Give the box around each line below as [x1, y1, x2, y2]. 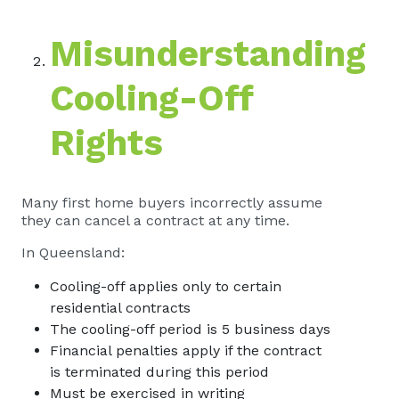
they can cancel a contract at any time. [21, 212, 289, 229]
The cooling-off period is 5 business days [50, 321, 335, 338]
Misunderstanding [50, 33, 366, 75]
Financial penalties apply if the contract [50, 342, 322, 359]
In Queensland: [21, 244, 125, 261]
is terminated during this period [50, 363, 273, 380]
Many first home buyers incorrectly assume [21, 194, 322, 211]
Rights [50, 122, 163, 164]
